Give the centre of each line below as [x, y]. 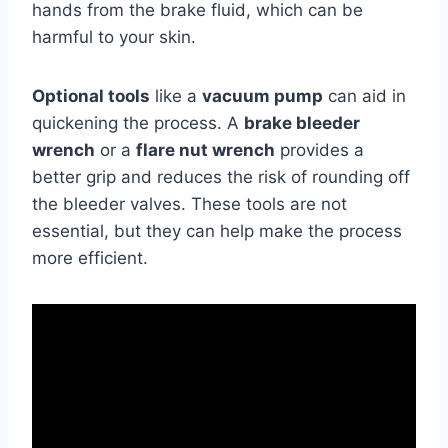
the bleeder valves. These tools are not [189, 204]
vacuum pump [262, 96]
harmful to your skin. [114, 37]
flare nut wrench [205, 150]
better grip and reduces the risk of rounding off [221, 177]
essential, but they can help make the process [217, 231]
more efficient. [90, 258]
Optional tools [91, 96]
